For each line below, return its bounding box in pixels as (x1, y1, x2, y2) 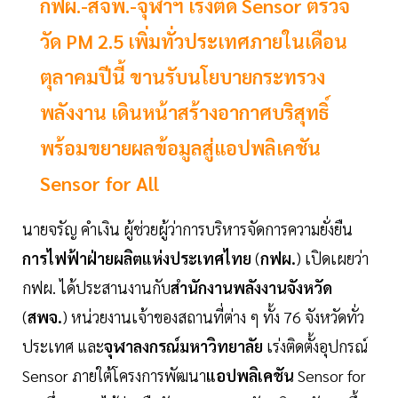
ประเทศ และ (22, 336, 104, 357)
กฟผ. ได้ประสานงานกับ (22, 277, 171, 298)
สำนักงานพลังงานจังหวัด (171, 277, 332, 298)
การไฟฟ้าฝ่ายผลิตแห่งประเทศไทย (22, 248, 251, 269)
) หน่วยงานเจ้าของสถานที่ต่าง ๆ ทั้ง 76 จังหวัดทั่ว (62, 306, 364, 328)
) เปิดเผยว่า (296, 248, 369, 269)
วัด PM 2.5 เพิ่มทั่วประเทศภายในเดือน (40, 28, 347, 54)
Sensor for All (40, 171, 159, 196)
